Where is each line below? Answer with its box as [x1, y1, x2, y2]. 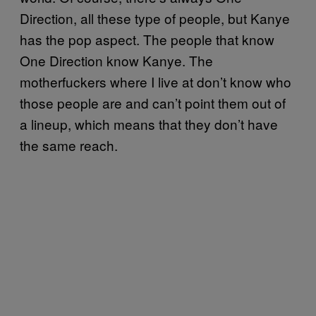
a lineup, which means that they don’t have [20, 114, 278, 133]
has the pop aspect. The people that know [20, 30, 274, 49]
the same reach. [20, 135, 118, 154]
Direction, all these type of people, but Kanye [20, 8, 290, 28]
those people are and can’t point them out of [20, 93, 286, 112]
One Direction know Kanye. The [20, 51, 213, 70]
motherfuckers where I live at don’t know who [20, 72, 291, 91]
